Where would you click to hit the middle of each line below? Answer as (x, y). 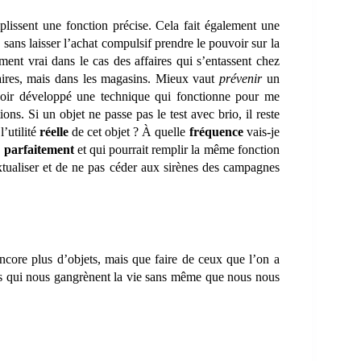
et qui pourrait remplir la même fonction (176, 149)
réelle (54, 132)
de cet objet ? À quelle (129, 132)
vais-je (261, 132)
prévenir (241, 79)
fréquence (216, 132)
